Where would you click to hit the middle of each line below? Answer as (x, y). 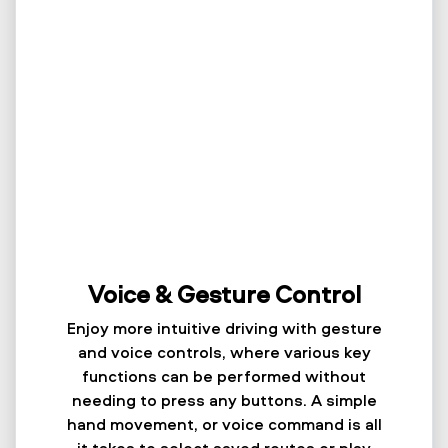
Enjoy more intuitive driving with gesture (224, 327)
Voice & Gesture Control (224, 293)
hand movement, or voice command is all (224, 423)
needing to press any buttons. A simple (224, 399)
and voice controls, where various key (224, 351)
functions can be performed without (224, 375)
